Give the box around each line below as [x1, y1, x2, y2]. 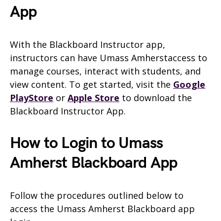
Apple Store [68, 91, 119, 104]
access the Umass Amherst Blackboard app [10, 202, 195, 215]
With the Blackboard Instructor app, [10, 38, 165, 50]
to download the [119, 91, 192, 104]
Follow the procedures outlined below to [10, 189, 184, 201]
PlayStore [10, 91, 53, 104]
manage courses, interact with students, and [10, 65, 201, 77]
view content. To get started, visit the [10, 78, 173, 90]
